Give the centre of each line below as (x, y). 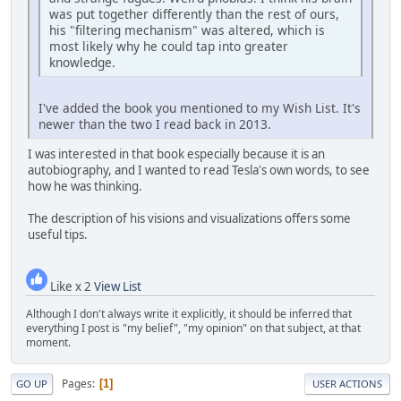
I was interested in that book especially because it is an (176, 154)
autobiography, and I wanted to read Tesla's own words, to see (199, 170)
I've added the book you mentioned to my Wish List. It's (200, 107)
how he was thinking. (85, 186)
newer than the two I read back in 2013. (155, 124)
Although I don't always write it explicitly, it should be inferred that (189, 314)
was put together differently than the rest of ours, (194, 13)
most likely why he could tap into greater (169, 46)
